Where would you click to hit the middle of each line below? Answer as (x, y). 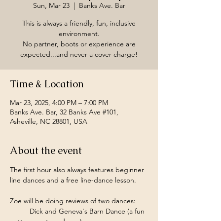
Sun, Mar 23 (51, 5)
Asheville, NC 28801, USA (49, 121)
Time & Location (47, 84)
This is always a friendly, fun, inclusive (79, 23)
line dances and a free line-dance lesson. (73, 180)
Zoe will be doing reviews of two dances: (73, 201)
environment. (79, 34)
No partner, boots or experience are (79, 44)
